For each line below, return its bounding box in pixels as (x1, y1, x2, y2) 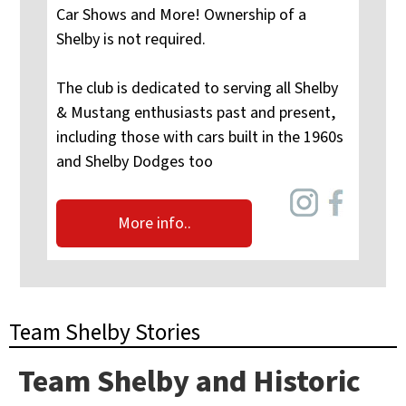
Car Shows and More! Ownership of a (56, 4, 306, 27)
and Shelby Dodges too (56, 150, 213, 174)
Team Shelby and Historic (18, 359, 361, 404)
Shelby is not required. (56, 28, 206, 52)
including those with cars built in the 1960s (56, 126, 343, 150)
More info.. (117, 211, 191, 235)
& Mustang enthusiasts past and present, (56, 101, 335, 125)
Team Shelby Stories (9, 315, 200, 349)
